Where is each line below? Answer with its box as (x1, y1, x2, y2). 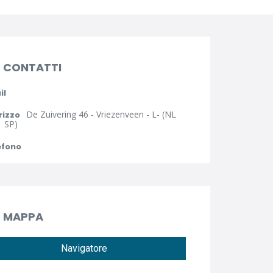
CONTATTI (2, 60, 62, 76)
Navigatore (60, 243, 107, 254)
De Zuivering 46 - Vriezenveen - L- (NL (26, 108, 176, 120)
